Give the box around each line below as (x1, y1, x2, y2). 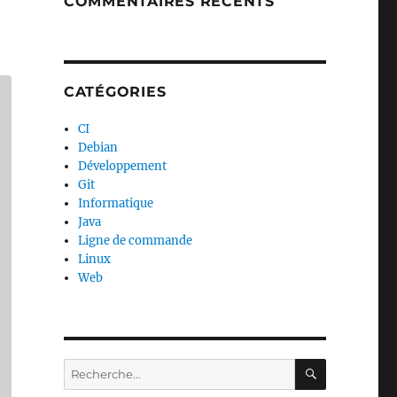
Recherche (62, 360, 123, 375)
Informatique (78, 196, 154, 211)
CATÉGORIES (63, 83, 167, 100)
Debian (78, 140, 119, 155)
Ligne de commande (78, 233, 193, 248)
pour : (62, 378, 96, 393)
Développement (78, 159, 167, 174)
